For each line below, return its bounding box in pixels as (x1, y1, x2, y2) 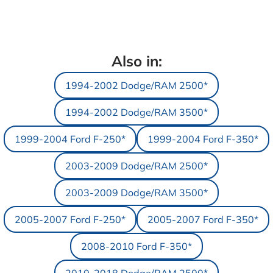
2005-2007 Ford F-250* (15, 213, 126, 226)
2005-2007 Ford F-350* (147, 213, 258, 226)
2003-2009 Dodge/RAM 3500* (65, 186, 208, 199)
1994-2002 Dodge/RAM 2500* (65, 79, 208, 92)
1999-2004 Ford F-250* (15, 133, 126, 146)
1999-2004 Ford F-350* (147, 133, 258, 146)
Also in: (111, 52, 162, 71)
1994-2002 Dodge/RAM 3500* (65, 106, 208, 119)
